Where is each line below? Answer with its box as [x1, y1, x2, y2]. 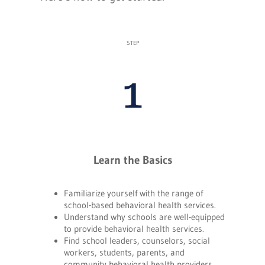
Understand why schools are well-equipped [64, 212, 225, 223]
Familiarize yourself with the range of [64, 188, 203, 199]
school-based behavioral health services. [64, 200, 216, 211]
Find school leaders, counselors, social [64, 235, 210, 247]
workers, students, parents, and [64, 247, 185, 258]
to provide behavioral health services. [64, 224, 204, 235]
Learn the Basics [93, 153, 172, 167]
